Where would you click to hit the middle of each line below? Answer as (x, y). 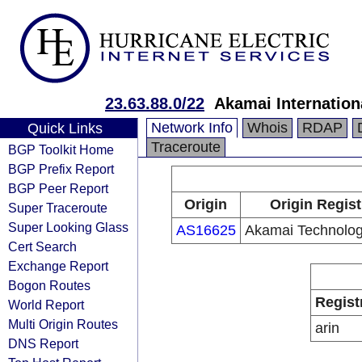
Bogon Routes (49, 285)
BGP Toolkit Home (61, 149)
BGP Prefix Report (61, 169)
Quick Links (65, 128)
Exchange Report (58, 266)
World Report (46, 305)
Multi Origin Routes (63, 324)
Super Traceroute (58, 208)
